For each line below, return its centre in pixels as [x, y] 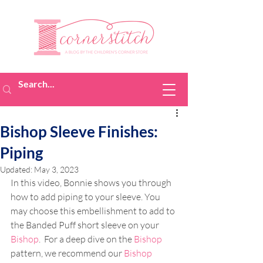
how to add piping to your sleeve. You [86, 197]
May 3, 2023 [56, 169]
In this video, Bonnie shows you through [92, 183]
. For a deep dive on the [86, 239]
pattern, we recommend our [67, 253]
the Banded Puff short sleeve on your [86, 225]
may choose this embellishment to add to [94, 211]
